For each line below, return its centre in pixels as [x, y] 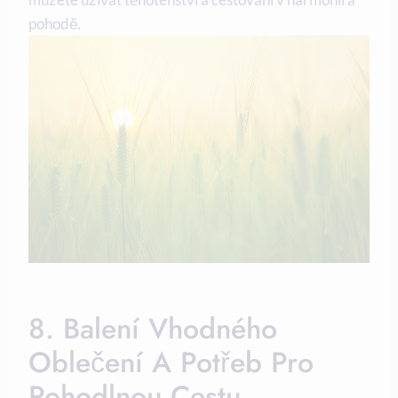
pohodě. [55, 24]
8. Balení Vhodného [153, 329]
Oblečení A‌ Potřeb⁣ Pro [171, 363]
